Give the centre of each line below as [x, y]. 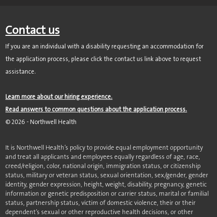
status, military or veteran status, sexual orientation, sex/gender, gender [107, 175]
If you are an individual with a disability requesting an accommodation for [105, 46]
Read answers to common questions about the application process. [96, 109]
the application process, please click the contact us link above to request [103, 59]
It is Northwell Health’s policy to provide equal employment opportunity [104, 148]
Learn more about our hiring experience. [59, 97]
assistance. [21, 72]
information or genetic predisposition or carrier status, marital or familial [107, 194]
